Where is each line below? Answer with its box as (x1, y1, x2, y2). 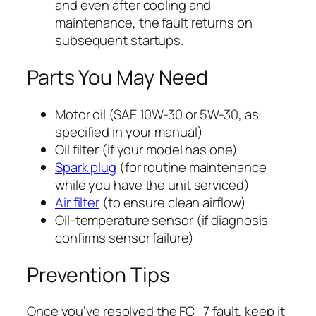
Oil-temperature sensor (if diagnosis (55, 210, 269, 229)
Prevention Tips (27, 260, 170, 288)
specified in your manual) (55, 122, 203, 141)
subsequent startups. (55, 30, 183, 49)
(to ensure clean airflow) (99, 193, 247, 212)
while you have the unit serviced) (55, 175, 250, 194)
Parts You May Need (27, 63, 209, 91)
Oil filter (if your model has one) (55, 140, 238, 159)
